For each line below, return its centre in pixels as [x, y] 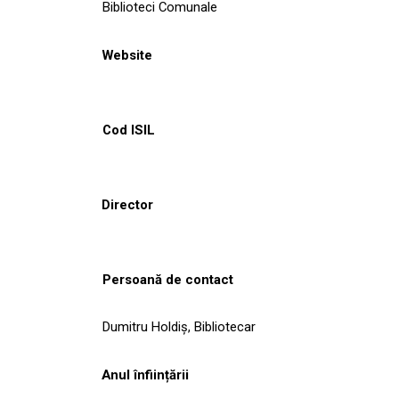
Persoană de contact [168, 279]
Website [127, 55]
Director [127, 204]
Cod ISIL [129, 130]
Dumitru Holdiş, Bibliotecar [179, 326]
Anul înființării [145, 375]
